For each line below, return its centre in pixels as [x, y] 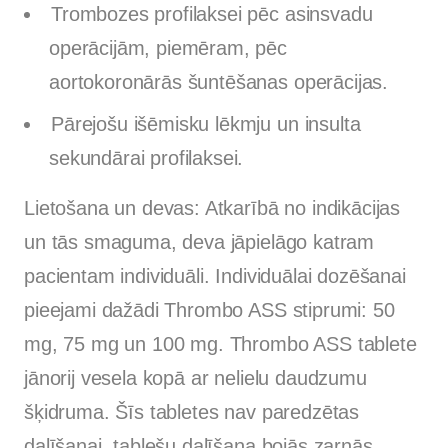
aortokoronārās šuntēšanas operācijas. [219, 81]
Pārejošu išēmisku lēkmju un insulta [206, 123]
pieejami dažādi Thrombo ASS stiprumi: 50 [209, 309]
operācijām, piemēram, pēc [168, 47]
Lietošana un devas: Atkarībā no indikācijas [212, 207]
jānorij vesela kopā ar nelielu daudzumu [195, 377]
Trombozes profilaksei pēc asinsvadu [212, 13]
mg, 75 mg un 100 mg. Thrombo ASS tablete [220, 343]
